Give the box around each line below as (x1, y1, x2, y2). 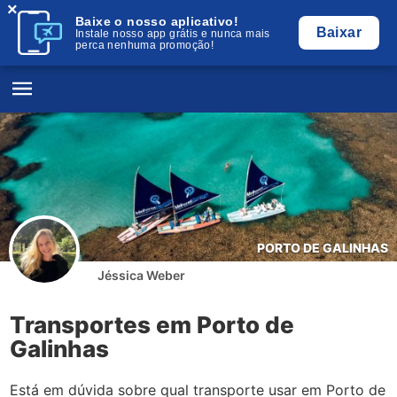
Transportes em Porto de (10, 311, 295, 339)
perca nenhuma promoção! (75, 39, 214, 51)
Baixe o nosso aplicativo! (75, 14, 238, 28)
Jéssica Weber (97, 268, 185, 283)
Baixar (315, 25, 362, 40)
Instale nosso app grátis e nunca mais (75, 27, 270, 40)
